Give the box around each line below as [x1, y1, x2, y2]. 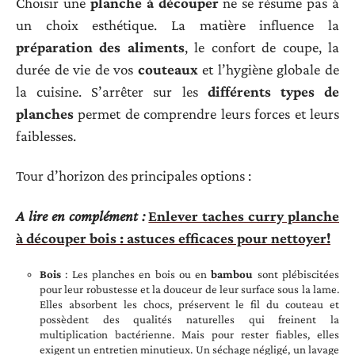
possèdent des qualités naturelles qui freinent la [40, 313, 339, 326]
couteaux [137, 60, 198, 78]
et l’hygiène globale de [197, 60, 340, 78]
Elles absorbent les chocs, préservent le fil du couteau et [40, 298, 339, 311]
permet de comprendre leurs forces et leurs [74, 105, 339, 122]
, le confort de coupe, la [184, 38, 340, 55]
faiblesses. [16, 127, 76, 144]
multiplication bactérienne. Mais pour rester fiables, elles [40, 328, 339, 342]
